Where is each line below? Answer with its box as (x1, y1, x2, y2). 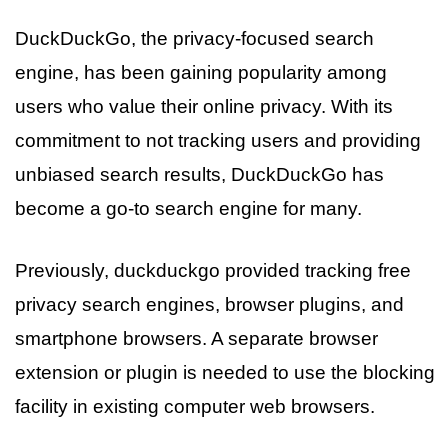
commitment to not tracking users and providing (15, 129, 421, 151)
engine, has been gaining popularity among (15, 61, 387, 83)
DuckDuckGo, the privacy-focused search (15, 27, 374, 49)
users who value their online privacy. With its (15, 95, 393, 117)
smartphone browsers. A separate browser (15, 328, 378, 349)
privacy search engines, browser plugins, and (15, 294, 404, 315)
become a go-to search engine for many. (15, 197, 362, 219)
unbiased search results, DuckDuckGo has (15, 163, 384, 185)
